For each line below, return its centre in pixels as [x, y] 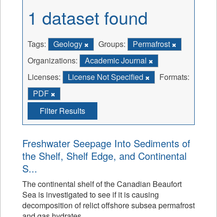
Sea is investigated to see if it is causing [91, 194]
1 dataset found [88, 17]
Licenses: [44, 77]
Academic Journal [117, 60]
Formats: [174, 77]
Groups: [112, 44]
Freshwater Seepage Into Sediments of [106, 143]
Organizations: [53, 60]
